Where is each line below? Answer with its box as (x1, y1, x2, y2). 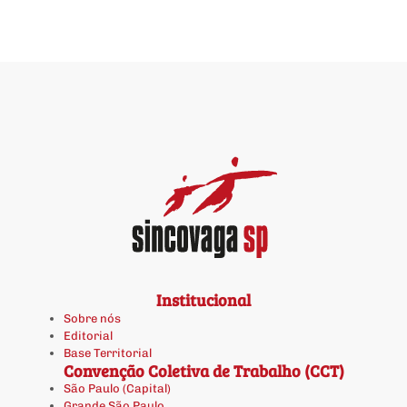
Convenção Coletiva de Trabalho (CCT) (63, 360, 344, 382)
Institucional (156, 289, 251, 312)
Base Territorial (64, 346, 152, 361)
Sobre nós (64, 312, 121, 326)
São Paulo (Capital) (64, 382, 171, 396)
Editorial (64, 329, 113, 343)
